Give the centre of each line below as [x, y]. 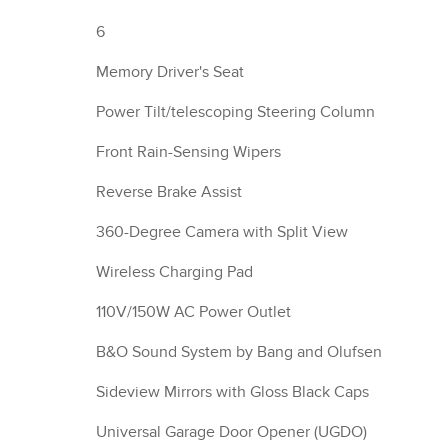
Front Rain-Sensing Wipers [188, 152]
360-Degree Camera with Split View [222, 232]
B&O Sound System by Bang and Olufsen [239, 352]
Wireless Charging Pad [174, 272]
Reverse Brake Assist [169, 192]
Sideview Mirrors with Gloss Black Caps [232, 392]
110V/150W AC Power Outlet [193, 312]
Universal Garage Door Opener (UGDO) [231, 432]
